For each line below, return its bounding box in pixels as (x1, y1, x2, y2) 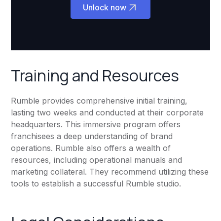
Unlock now (83, 2, 126, 13)
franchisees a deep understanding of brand (11, 131, 173, 142)
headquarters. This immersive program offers (11, 119, 181, 130)
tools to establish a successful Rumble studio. (11, 179, 182, 189)
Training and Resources (11, 65, 180, 87)
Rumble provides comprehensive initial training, (11, 96, 188, 106)
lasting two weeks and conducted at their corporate (11, 108, 204, 118)
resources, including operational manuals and (11, 155, 183, 165)
